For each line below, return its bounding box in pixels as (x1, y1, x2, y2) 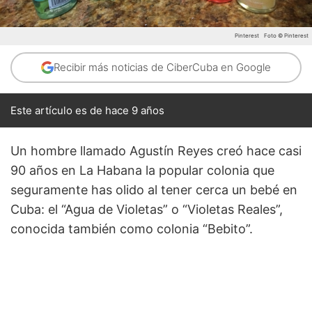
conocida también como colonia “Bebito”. (10, 221, 253, 236)
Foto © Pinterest (264, 31, 309, 39)
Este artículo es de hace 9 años (10, 103, 164, 117)
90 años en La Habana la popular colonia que (10, 162, 274, 178)
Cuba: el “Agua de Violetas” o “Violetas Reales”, (10, 201, 283, 217)
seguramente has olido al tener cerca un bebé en (10, 182, 297, 197)
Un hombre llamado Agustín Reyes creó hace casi (10, 143, 302, 158)
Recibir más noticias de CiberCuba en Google (54, 60, 271, 74)
